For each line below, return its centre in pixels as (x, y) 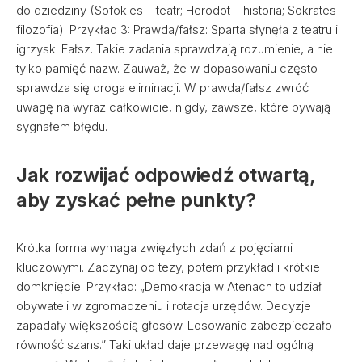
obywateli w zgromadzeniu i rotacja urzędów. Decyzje (164, 306)
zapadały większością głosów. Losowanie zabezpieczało (174, 325)
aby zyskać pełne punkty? (136, 200)
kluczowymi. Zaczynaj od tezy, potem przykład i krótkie (168, 267)
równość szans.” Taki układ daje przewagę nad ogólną (165, 345)
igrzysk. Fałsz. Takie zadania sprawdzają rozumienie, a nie (175, 49)
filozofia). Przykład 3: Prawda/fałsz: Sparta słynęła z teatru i (177, 29)
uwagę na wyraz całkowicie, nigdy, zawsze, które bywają (173, 107)
